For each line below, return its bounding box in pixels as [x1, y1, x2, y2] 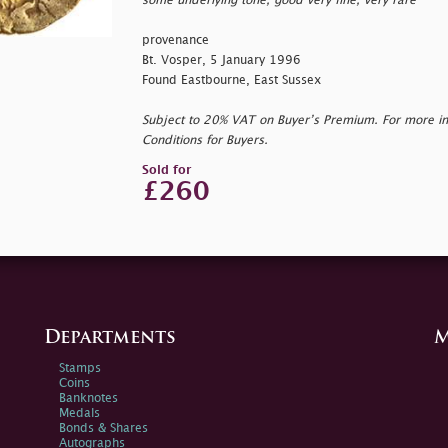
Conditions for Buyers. [141, 134, 268, 146]
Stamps [59, 362, 101, 374]
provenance [141, 34, 209, 46]
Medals [59, 407, 100, 419]
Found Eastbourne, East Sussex [141, 74, 321, 86]
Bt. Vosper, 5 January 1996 [141, 54, 301, 66]
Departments [44, 328, 176, 348]
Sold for [141, 164, 191, 176]
